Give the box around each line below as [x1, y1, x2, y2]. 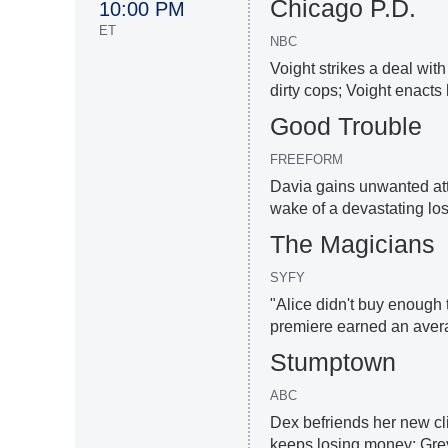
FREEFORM [270, 151, 344, 167]
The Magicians [270, 229, 436, 258]
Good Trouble [270, 111, 423, 140]
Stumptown [270, 347, 397, 376]
